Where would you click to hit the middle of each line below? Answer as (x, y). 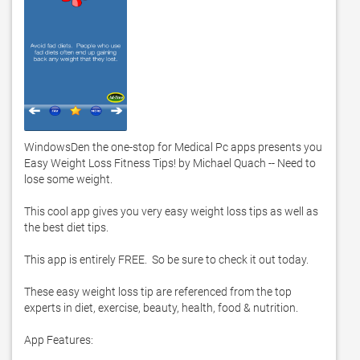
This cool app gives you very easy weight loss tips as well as (171, 211)
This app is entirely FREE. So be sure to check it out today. (169, 260)
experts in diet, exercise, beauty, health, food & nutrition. (164, 308)
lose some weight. (71, 179)
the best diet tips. (69, 227)
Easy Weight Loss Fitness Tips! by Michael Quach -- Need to (170, 163)
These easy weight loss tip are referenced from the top (158, 292)
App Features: (59, 340)
